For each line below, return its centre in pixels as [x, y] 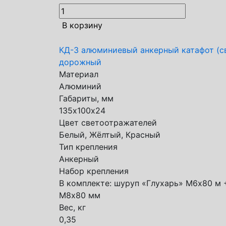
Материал [79, 74]
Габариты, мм [86, 98]
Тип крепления [88, 147]
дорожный [80, 62]
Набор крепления [94, 171]
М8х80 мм [80, 195]
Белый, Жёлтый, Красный [110, 135]
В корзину [82, 25]
